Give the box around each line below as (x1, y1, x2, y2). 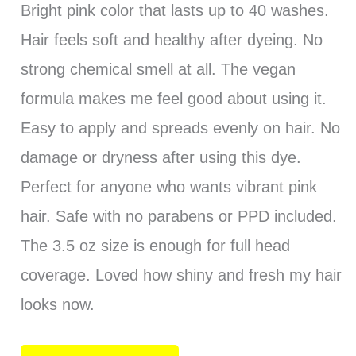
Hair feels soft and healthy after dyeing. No (20, 30, 323, 48)
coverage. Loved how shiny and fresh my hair (20, 265, 342, 284)
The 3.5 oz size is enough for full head (20, 236, 290, 254)
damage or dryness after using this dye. (20, 148, 301, 166)
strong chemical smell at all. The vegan (20, 60, 296, 78)
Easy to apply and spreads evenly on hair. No (20, 118, 340, 137)
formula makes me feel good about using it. (20, 89, 327, 107)
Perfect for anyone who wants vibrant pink (20, 177, 317, 195)
